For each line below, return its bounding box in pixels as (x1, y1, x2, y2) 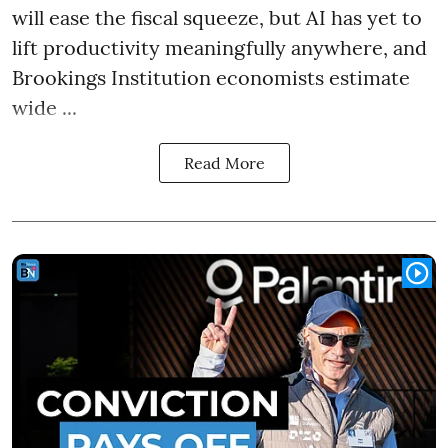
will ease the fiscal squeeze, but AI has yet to (12, 4, 422, 30)
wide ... (12, 94, 77, 120)
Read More (183, 152, 265, 173)
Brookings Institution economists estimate (12, 64, 410, 90)
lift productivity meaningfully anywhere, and (12, 34, 427, 60)
